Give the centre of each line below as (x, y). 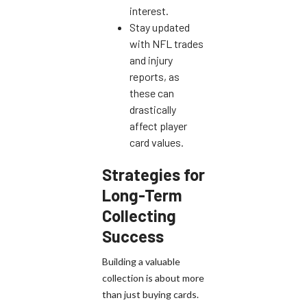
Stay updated (160, 27)
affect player (158, 125)
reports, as (155, 76)
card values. (157, 142)
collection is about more (153, 278)
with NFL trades (167, 43)
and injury (151, 60)
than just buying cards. (150, 294)
